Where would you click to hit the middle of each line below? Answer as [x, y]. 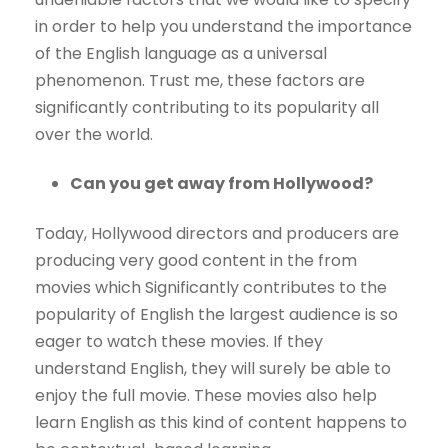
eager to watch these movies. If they [179, 342]
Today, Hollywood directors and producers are [217, 234]
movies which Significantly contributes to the [211, 288]
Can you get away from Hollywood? [221, 184]
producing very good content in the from [196, 261]
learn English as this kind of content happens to [221, 423]
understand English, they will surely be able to [213, 369]
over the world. [94, 135]
